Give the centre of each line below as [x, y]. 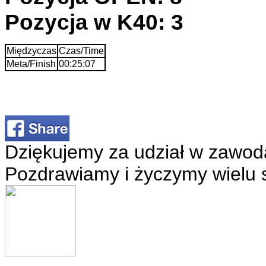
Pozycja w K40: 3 [94, 22]
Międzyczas [31, 50]
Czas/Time [81, 50]
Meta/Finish [31, 64]
